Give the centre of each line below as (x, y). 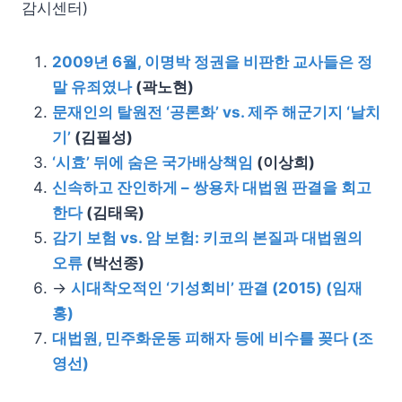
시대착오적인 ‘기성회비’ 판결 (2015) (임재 (217, 288)
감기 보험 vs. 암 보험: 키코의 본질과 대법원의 (207, 238)
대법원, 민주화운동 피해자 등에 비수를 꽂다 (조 (213, 339)
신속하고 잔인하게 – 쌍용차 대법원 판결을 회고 (212, 188)
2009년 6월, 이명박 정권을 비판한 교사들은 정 (212, 62)
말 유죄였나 (92, 87)
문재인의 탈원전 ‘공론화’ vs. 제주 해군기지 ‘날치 (216, 113)
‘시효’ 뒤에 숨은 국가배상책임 (153, 163)
